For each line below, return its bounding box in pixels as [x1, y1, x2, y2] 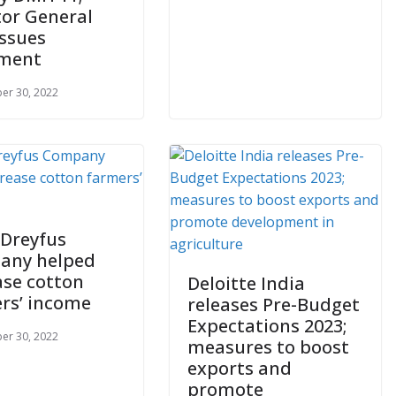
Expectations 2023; [187, 313, 346, 338]
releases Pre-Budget [187, 292, 360, 316]
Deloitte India [187, 270, 305, 295]
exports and [187, 355, 292, 380]
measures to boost [187, 334, 349, 359]
